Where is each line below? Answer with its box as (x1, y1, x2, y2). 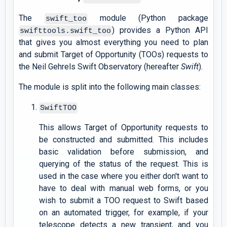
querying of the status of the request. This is (39, 159, 208, 169)
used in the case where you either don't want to (39, 171, 208, 181)
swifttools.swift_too (20, 26, 111, 36)
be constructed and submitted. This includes (39, 135, 208, 145)
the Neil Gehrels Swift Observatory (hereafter (19, 62, 181, 72)
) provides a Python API (112, 25, 208, 35)
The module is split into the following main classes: (19, 82, 201, 92)
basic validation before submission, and (39, 147, 208, 157)
